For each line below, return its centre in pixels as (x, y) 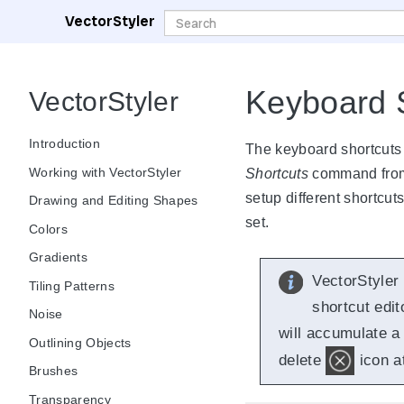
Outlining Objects (80, 342)
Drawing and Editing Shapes (114, 200)
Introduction (64, 143)
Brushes (54, 371)
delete (303, 359)
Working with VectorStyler (106, 172)
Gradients (58, 257)
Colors (48, 229)
